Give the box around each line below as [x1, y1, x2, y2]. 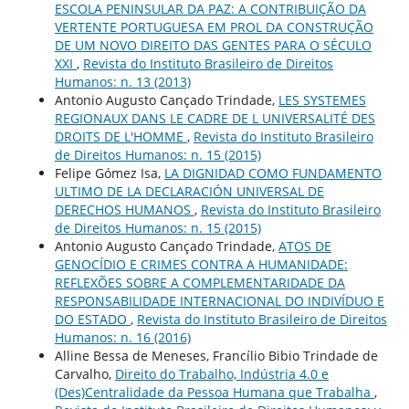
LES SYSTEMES [278, 91, 366, 110]
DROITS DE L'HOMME [54, 128, 187, 146]
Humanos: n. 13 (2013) [54, 73, 191, 91]
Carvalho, [54, 365, 115, 383]
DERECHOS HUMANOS [54, 201, 194, 219]
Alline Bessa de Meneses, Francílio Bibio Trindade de [54, 347, 378, 365]
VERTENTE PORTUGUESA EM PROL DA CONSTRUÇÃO [54, 18, 373, 37]
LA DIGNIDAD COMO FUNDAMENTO [163, 164, 382, 183]
